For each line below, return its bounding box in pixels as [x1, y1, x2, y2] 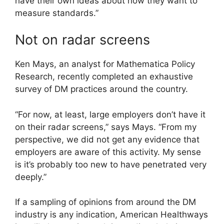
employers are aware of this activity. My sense [15, 146, 201, 157]
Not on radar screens [15, 31, 150, 48]
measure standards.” [15, 7, 98, 18]
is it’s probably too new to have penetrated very [15, 159, 206, 169]
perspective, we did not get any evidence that [15, 134, 199, 144]
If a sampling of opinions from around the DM [15, 197, 196, 207]
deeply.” [15, 171, 46, 182]
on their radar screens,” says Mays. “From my [15, 121, 196, 132]
